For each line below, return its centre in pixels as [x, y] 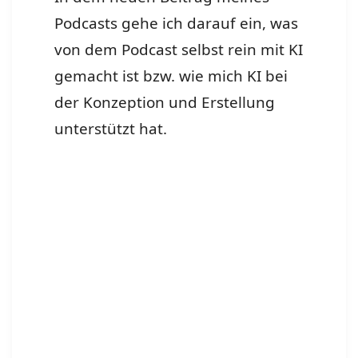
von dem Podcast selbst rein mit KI [179, 49]
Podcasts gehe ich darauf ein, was [177, 23]
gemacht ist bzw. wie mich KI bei [171, 76]
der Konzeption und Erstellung [165, 102]
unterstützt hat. [111, 128]
